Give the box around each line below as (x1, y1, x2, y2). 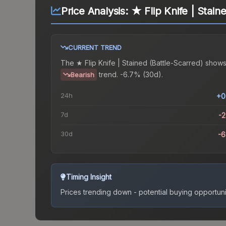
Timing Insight (66, 173, 111, 182)
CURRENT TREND (68, 43, 122, 52)
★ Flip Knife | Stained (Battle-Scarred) (76, 59, 203, 68)
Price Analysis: (61, 5, 131, 18)
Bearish (71, 71, 94, 79)
